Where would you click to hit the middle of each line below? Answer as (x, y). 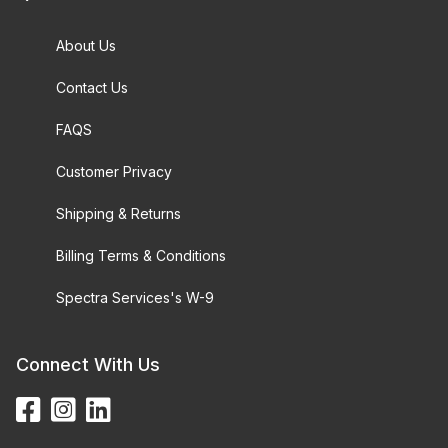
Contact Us (92, 87)
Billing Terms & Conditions (141, 255)
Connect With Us (88, 364)
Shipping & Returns (118, 213)
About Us (86, 45)
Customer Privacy (114, 171)
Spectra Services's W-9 (135, 297)
